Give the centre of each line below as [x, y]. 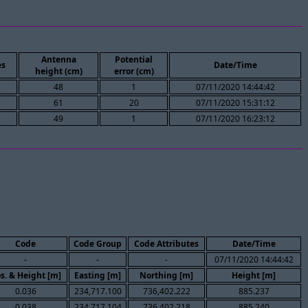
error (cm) [134, 71]
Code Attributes [166, 243]
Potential [134, 60]
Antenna [58, 60]
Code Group [98, 243]
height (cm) [58, 71]
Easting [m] [98, 275]
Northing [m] [166, 275]
